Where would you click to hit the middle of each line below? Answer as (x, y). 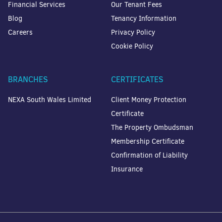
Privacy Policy (133, 32)
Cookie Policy (132, 46)
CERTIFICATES (137, 79)
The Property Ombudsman (152, 127)
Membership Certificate (148, 141)
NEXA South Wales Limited (50, 100)
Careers (20, 32)
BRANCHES (28, 79)
